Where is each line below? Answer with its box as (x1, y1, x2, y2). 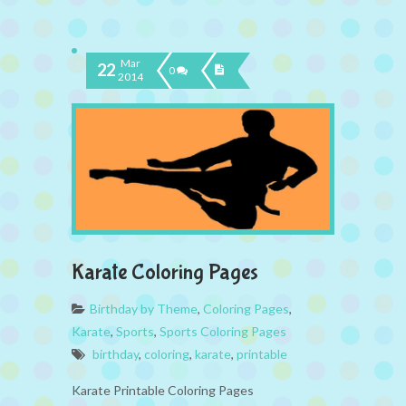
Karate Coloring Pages (72, 260, 258, 285)
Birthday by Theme (90, 301, 198, 317)
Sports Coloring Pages (159, 324, 286, 340)
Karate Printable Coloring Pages (72, 382, 254, 399)
